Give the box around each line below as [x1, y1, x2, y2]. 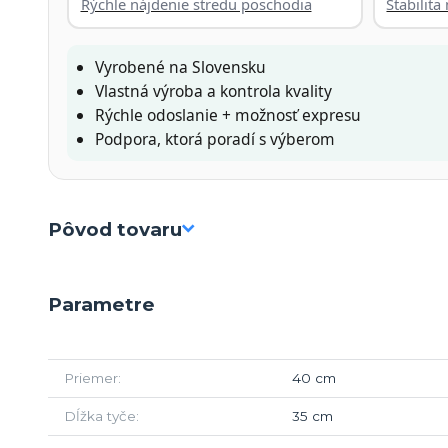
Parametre [48, 292, 155, 316]
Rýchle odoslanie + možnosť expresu [95, 103, 361, 126]
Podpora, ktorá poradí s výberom [95, 127, 335, 150]
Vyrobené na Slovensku [95, 55, 266, 78]
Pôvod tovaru [48, 217, 182, 241]
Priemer [64, 369, 118, 386]
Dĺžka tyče [64, 407, 136, 424]
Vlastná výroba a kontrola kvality [95, 79, 332, 102]
